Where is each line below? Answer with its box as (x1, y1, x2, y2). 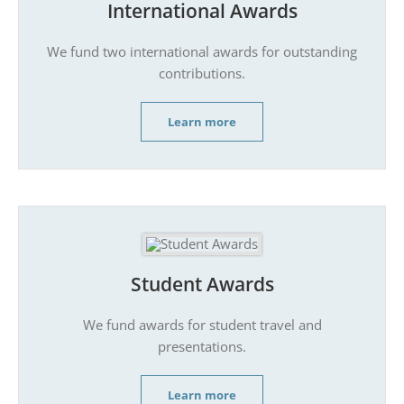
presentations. (158, 336, 246, 355)
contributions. (159, 63, 245, 82)
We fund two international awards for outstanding (47, 41, 357, 60)
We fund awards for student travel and (82, 315, 322, 334)
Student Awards (130, 271, 274, 297)
